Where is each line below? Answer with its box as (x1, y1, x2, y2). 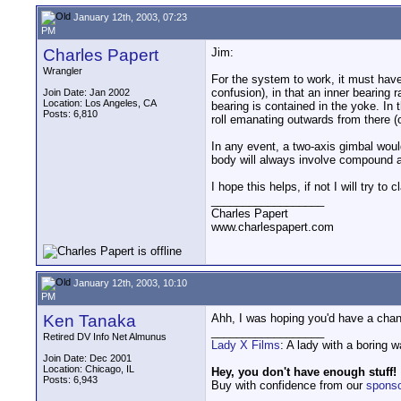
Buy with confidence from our (211, 379, 366, 392)
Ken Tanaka (43, 311, 136, 330)
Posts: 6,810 (43, 108, 98, 119)
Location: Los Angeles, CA (43, 98, 157, 108)
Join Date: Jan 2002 (43, 87, 130, 98)
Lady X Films (211, 338, 280, 352)
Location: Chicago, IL (43, 363, 134, 374)
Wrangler (43, 65, 82, 76)
